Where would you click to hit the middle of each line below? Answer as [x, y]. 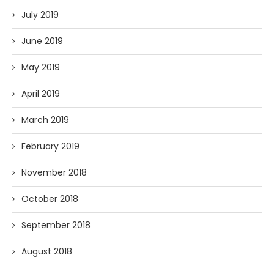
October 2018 [50, 198]
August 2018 [47, 251]
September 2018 [56, 225]
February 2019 [50, 146]
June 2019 [42, 41]
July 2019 [40, 14]
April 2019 [41, 93]
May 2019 [41, 67]
